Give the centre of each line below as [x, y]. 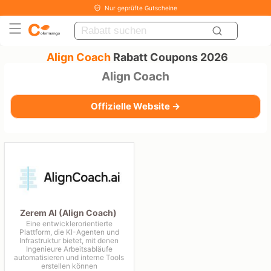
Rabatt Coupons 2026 [170, 57]
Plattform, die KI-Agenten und [69, 232]
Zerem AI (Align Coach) [69, 213]
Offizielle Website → [135, 106]
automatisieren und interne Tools [69, 257]
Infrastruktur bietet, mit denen [69, 240]
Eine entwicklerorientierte [69, 224]
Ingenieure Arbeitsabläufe [69, 249]
